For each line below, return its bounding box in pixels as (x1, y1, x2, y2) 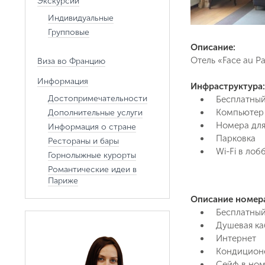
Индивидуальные (48, 13, 114, 23)
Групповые (48, 27, 89, 37)
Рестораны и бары (48, 136, 119, 146)
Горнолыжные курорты (48, 150, 136, 160)
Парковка (216, 133, 256, 144)
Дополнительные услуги (48, 108, 143, 118)
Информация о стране (48, 122, 136, 132)
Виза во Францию (37, 56, 105, 66)
